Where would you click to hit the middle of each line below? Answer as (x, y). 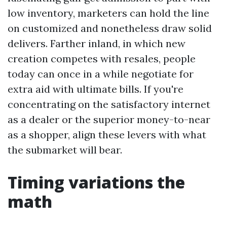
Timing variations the (96, 182)
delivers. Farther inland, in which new (97, 43)
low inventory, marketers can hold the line (108, 13)
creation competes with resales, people (102, 59)
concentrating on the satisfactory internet (109, 104)
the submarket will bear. (65, 150)
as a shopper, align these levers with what (107, 135)
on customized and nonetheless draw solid (110, 28)
